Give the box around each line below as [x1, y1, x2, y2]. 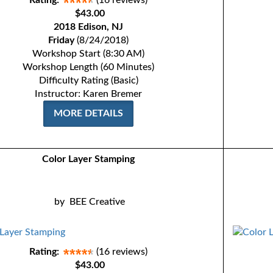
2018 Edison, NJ [54, 22, 124, 32]
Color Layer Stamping [42, 154, 135, 164]
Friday [48, 35, 75, 45]
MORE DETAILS [54, 108, 124, 118]
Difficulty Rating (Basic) [38, 76, 138, 85]
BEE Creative [69, 197, 126, 207]
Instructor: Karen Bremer [35, 89, 143, 99]
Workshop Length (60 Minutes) [23, 62, 155, 72]
